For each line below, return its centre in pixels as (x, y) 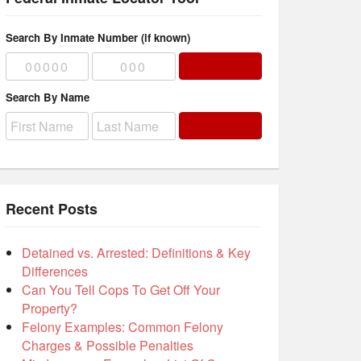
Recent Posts (52, 209)
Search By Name (48, 98)
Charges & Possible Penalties (108, 346)
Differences (55, 272)
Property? (50, 309)
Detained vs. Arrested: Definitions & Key (136, 253)
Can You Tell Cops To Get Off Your (121, 290)
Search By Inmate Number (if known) (98, 37)
